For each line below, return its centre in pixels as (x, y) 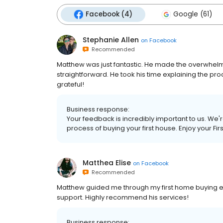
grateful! (70, 84)
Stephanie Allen (111, 40)
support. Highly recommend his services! (123, 197)
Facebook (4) (109, 14)
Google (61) (193, 14)
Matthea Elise (107, 163)
